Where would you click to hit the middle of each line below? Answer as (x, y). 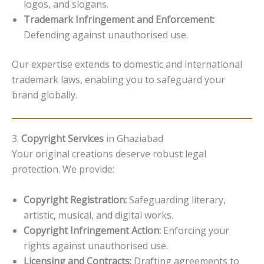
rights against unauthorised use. (96, 245)
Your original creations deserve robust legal (109, 154)
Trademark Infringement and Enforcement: (119, 20)
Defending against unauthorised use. (106, 35)
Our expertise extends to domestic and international (127, 65)
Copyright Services (62, 138)
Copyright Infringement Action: (92, 230)
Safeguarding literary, (176, 199)
